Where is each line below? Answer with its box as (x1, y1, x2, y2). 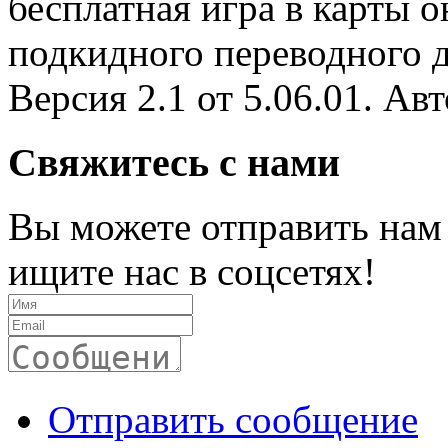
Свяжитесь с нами (8, 139, 340, 185)
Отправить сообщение (48, 398, 418, 442)
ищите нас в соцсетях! (8, 250, 376, 294)
